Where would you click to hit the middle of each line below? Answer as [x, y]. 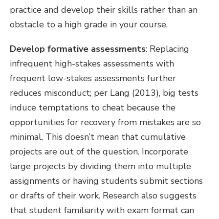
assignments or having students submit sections [106, 181]
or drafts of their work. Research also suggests [103, 195]
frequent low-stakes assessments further [93, 78]
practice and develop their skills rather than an [104, 10]
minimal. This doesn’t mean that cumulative [98, 137]
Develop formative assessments [78, 49]
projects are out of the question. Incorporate [99, 151]
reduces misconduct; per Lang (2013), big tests [104, 93]
